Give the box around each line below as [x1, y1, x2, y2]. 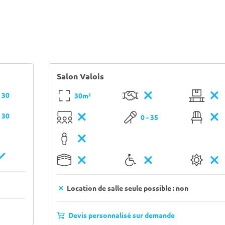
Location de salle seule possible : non [65, 183, 188, 192]
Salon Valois [56, 71, 104, 81]
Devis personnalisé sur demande [66, 210, 175, 219]
